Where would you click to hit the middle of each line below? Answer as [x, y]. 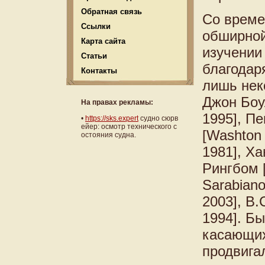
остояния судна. [109, 135]
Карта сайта [103, 41]
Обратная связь [112, 12]
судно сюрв [158, 118]
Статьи [94, 56]
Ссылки [96, 26]
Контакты [99, 71]
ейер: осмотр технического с [129, 126]
